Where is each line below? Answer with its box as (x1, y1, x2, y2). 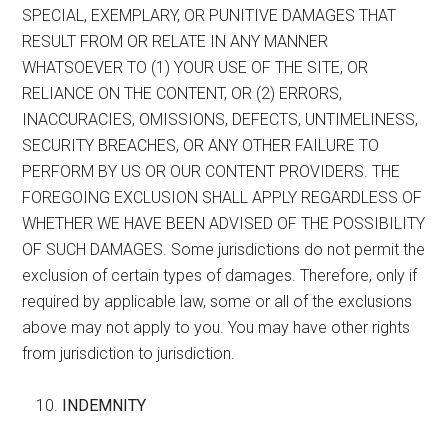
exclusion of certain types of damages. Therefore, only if (22, 265, 418, 285)
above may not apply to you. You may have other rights (22, 317, 411, 337)
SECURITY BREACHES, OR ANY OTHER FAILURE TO (22, 135, 380, 155)
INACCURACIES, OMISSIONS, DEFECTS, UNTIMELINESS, (22, 109, 419, 129)
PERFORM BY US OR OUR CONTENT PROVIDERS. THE (22, 161, 401, 181)
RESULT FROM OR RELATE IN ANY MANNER (22, 31, 329, 51)
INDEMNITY (62, 395, 147, 415)
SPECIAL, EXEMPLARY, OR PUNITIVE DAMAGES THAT (22, 5, 397, 25)
